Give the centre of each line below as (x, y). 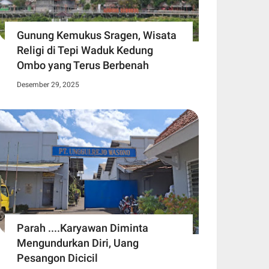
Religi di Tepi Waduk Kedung (85, 50)
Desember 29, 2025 (48, 84)
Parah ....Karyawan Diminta (83, 228)
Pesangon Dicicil (57, 258)
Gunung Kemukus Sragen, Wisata (97, 35)
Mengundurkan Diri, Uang (78, 243)
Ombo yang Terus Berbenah (83, 65)
